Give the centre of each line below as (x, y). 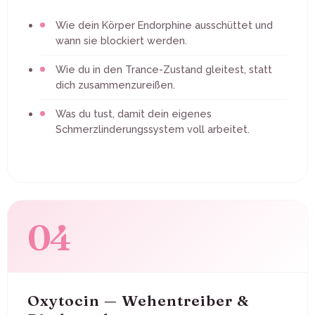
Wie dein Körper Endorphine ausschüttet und (164, 25)
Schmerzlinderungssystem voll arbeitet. (153, 129)
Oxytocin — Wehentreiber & (138, 300)
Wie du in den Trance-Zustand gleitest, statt (164, 69)
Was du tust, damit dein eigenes (134, 113)
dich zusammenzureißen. (115, 84)
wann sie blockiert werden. (121, 40)
